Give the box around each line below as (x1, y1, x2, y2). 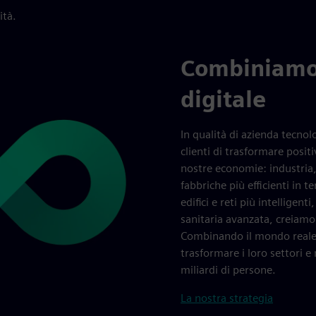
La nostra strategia (181, 291, 273, 305)
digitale (181, 85, 266, 113)
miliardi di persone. (181, 263, 276, 276)
